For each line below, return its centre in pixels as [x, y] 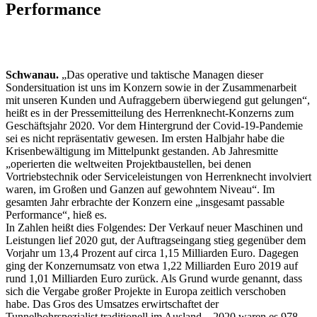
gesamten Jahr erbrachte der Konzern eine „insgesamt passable [145, 202]
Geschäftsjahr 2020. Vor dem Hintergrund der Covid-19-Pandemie [154, 125]
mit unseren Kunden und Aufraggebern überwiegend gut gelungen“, [158, 100]
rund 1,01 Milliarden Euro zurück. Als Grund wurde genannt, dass [154, 278]
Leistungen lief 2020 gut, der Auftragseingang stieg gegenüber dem [156, 240]
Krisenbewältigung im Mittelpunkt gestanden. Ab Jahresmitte [142, 151]
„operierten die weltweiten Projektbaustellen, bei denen [128, 163]
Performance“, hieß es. [56, 214]
